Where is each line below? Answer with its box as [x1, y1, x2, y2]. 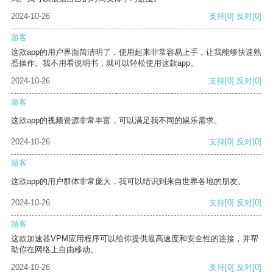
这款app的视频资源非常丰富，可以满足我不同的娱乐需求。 [11, 116, 222, 126]
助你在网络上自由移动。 [11, 245, 98, 255]
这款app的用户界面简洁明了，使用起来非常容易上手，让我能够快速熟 [11, 48, 261, 57]
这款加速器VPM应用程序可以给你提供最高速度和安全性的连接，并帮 [11, 234, 258, 244]
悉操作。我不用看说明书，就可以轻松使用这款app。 [11, 58, 198, 68]
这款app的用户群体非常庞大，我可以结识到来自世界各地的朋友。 [11, 177, 246, 186]
